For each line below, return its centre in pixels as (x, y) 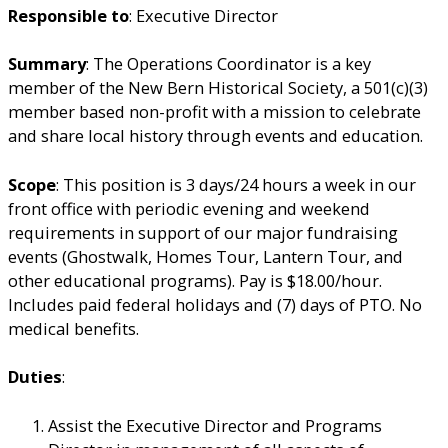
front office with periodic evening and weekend (189, 208)
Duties (35, 377)
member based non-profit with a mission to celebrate (214, 112)
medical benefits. (73, 328)
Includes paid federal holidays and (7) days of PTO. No (215, 304)
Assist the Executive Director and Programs (215, 426)
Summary (47, 64)
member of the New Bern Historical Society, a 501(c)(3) (218, 88)
